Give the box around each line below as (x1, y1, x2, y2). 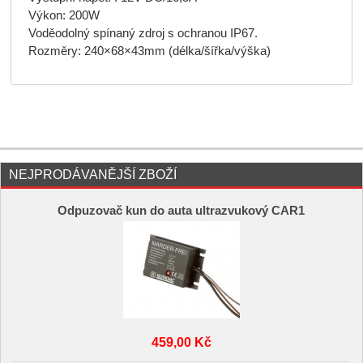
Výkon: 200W (28, 8, 100, 22)
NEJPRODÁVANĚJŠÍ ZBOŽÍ (9, 167, 177, 181)
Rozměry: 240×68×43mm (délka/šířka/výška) (28, 44, 271, 58)
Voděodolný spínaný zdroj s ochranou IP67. (28, 26, 258, 40)
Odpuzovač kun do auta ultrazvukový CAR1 (58, 204, 305, 218)
